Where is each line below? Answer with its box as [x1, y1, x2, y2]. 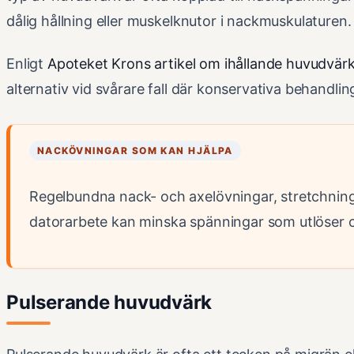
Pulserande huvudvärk [6, 291, 213, 314]
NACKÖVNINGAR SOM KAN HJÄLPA [37, 145, 233, 157]
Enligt [6, 55, 47, 73]
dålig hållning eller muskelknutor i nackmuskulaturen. [6, 13, 352, 30]
